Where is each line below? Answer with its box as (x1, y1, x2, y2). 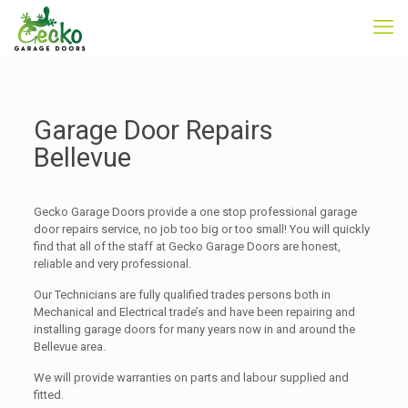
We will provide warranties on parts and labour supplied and (33, 371, 349, 384)
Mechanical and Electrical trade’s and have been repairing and (33, 305, 355, 319)
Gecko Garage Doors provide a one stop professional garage (33, 205, 357, 219)
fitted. (33, 388, 64, 402)
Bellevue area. (33, 340, 106, 353)
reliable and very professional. (33, 257, 191, 270)
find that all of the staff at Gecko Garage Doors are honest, (33, 240, 341, 253)
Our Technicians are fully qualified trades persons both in (33, 288, 331, 301)
